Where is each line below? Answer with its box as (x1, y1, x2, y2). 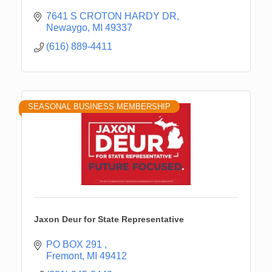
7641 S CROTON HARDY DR (46, 10, 177, 21)
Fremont (46, 250, 82, 261)
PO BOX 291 (46, 239, 104, 250)
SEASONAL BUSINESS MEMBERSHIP (28, 101, 171, 111)
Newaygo (46, 22, 87, 33)
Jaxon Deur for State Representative (34, 214, 184, 224)
